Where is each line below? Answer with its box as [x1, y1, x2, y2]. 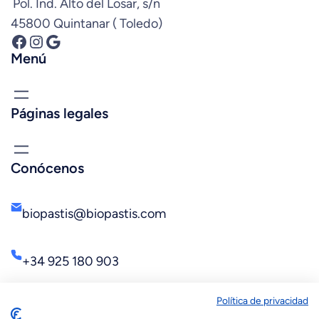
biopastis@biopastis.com [22, 205, 166, 221]
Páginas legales [11, 104, 108, 122]
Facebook [10, 30, 19, 51]
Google [44, 30, 53, 51]
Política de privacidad [216, 295, 308, 306]
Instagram [27, 30, 43, 51]
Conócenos [11, 159, 84, 177]
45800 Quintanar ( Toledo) [11, 15, 162, 31]
